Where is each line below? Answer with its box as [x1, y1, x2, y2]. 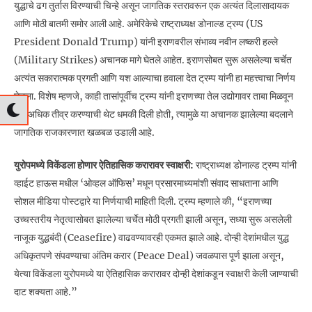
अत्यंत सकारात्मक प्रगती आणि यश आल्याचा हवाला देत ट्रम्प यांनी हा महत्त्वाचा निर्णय [14, 71, 295, 84]
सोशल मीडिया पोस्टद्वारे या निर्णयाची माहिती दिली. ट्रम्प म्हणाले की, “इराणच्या [14, 194, 272, 208]
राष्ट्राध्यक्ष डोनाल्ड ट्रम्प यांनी [194, 158, 297, 171]
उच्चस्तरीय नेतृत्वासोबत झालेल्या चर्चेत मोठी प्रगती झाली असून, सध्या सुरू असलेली [14, 212, 292, 226]
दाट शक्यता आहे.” [14, 285, 77, 298]
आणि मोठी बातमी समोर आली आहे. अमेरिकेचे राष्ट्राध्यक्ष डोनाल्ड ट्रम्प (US [14, 17, 263, 30]
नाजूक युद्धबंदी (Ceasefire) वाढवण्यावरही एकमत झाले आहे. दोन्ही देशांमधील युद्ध [14, 231, 289, 244]
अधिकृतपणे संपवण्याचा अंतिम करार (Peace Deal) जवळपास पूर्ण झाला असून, [14, 249, 284, 262]
